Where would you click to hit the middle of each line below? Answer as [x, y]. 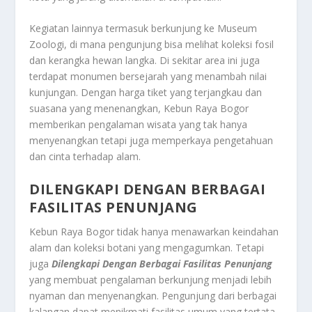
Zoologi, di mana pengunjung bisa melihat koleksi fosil [152, 45]
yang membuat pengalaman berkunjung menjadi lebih [151, 279]
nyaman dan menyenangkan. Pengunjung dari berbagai [153, 295]
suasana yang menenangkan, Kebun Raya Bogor [139, 109]
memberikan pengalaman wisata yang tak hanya [139, 125]
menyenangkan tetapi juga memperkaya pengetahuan [151, 141]
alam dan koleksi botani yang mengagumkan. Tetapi [147, 247]
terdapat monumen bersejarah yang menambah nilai [148, 77]
